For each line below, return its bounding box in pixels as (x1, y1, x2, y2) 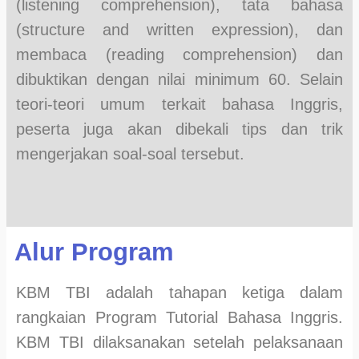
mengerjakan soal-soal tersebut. (16, 145, 244, 163)
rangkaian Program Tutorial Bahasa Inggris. (16, 309, 343, 327)
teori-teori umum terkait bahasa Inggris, (16, 95, 343, 114)
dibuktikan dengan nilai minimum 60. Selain (16, 71, 343, 89)
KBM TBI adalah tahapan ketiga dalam (16, 284, 343, 302)
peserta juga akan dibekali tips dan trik (16, 120, 343, 139)
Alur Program (14, 238, 174, 267)
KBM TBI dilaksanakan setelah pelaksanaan (16, 333, 343, 352)
